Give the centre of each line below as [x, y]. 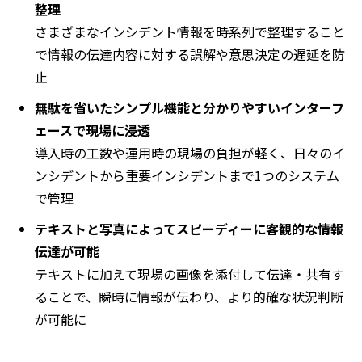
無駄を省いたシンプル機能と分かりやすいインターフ [189, 108]
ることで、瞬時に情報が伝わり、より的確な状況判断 [189, 297]
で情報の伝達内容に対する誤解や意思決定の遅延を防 [190, 55]
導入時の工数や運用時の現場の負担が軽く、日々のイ [190, 153]
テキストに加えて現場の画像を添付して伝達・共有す [189, 274]
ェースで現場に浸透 [93, 130]
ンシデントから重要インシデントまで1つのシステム [187, 176]
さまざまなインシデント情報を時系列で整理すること [190, 32]
